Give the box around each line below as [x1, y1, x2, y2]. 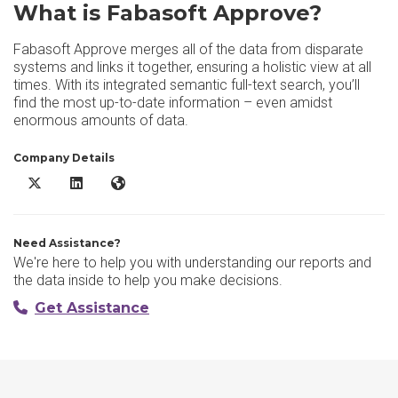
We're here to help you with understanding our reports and [13, 254, 371, 271]
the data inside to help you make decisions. [13, 272, 283, 289]
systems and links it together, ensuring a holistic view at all [13, 59, 371, 76]
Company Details [13, 151, 115, 164]
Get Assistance [35, 299, 149, 316]
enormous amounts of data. [13, 112, 188, 129]
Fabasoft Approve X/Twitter [27, 176, 182, 190]
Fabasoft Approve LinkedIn [69, 176, 219, 190]
